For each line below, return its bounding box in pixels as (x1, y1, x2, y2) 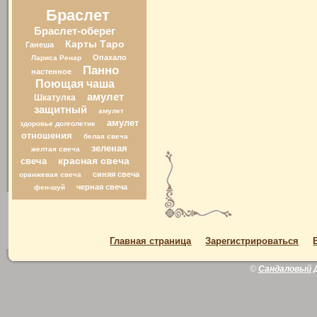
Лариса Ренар (31, 54, 82, 62)
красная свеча (57, 156, 129, 166)
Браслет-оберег (34, 25, 116, 37)
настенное (30, 67, 71, 76)
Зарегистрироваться (205, 236, 299, 246)
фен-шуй (33, 183, 65, 191)
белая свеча (83, 132, 129, 140)
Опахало (93, 53, 127, 62)
